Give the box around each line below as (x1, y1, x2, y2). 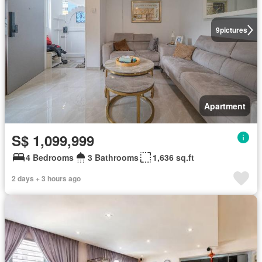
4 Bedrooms (26, 151, 74, 164)
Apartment (204, 100, 246, 112)
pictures (219, 25, 247, 36)
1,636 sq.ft (153, 151, 194, 164)
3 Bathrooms (88, 151, 139, 164)
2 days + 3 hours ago (12, 173, 81, 184)
